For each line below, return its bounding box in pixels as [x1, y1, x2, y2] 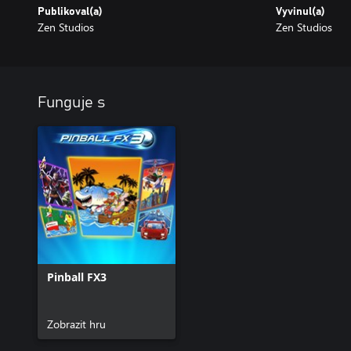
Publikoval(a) [38, 5, 103, 17]
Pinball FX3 [47, 269, 107, 284]
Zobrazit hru [47, 316, 106, 331]
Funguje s [38, 94, 105, 110]
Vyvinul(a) [276, 5, 325, 17]
